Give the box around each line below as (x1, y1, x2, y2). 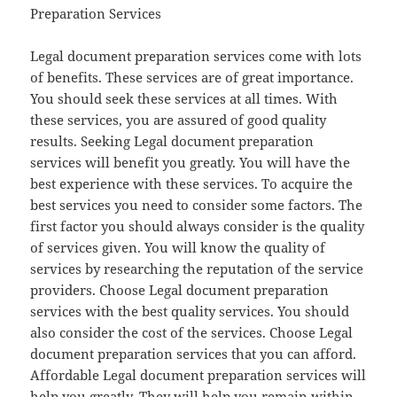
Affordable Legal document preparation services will (30, 366, 367, 385)
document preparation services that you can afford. (30, 345, 357, 363)
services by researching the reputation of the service (30, 260, 364, 278)
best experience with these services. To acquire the (30, 175, 354, 193)
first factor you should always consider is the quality (30, 217, 365, 236)
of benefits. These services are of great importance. (30, 68, 354, 87)
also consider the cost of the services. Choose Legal (30, 323, 354, 342)
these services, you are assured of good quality (30, 111, 327, 129)
